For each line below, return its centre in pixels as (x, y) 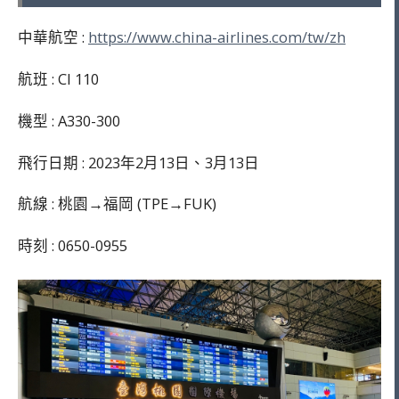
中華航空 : (53, 37)
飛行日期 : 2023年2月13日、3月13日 (138, 162)
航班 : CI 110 (58, 79)
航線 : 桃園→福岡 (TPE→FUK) (117, 204)
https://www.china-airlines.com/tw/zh (217, 37)
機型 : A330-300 (69, 120)
